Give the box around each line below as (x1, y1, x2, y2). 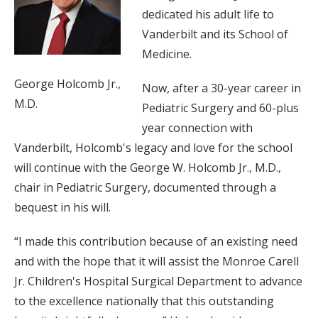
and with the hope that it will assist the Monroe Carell (14, 253, 299, 269)
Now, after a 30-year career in (142, 80, 301, 96)
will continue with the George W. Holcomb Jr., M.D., (14, 160, 281, 175)
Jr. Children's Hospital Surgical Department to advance (14, 273, 302, 289)
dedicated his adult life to (142, 6, 274, 22)
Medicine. (142, 46, 192, 62)
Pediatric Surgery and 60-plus (142, 100, 299, 116)
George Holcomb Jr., (14, 76, 121, 92)
